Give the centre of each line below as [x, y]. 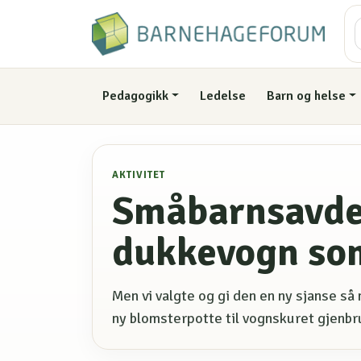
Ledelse [223, 96]
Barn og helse [306, 96]
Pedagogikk [135, 96]
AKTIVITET [139, 174]
